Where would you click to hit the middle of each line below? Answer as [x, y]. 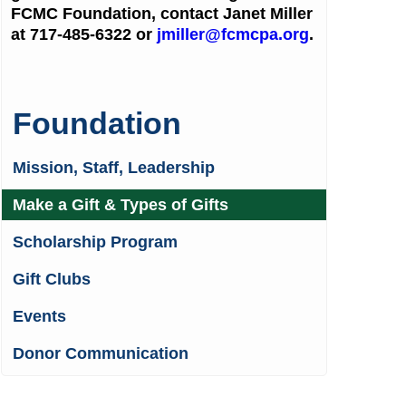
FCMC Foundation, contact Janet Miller [161, 14]
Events [39, 317]
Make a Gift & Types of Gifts [120, 205]
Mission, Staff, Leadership [113, 168]
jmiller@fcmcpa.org [232, 35]
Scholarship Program [95, 242]
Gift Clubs [51, 280]
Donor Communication [100, 354]
